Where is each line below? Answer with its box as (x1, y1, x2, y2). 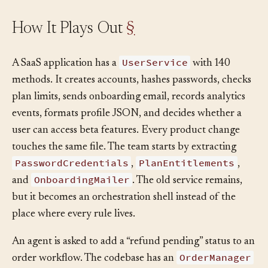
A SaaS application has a (12, 76, 119, 87)
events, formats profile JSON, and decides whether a (12, 126, 242, 137)
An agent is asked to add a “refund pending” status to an (12, 254, 255, 265)
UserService (121, 75, 188, 86)
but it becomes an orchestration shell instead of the (12, 210, 236, 221)
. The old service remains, (132, 193, 243, 204)
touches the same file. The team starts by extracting (12, 160, 236, 170)
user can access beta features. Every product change (12, 143, 240, 154)
